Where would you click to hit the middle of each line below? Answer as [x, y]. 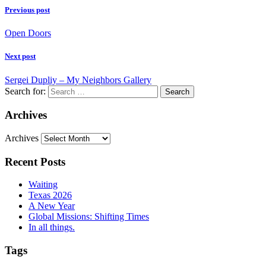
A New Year [52, 206]
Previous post [27, 9]
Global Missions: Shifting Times [89, 217]
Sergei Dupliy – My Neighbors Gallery [78, 80]
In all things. [52, 227]
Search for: [25, 91]
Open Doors [28, 33]
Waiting [43, 185]
